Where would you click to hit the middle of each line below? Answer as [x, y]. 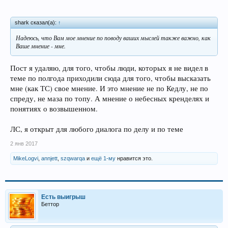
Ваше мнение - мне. [41, 46]
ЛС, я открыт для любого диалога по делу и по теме [97, 129]
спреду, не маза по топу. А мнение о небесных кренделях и [110, 99]
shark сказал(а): [36, 22]
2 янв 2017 [24, 144]
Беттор [50, 204]
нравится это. [134, 159]
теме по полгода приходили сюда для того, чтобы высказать [110, 78]
